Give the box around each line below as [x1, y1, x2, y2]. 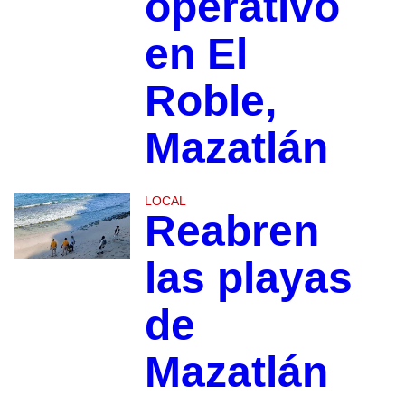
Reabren [144, 207, 319, 256]
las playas [144, 254, 353, 303]
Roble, [144, 77, 277, 126]
